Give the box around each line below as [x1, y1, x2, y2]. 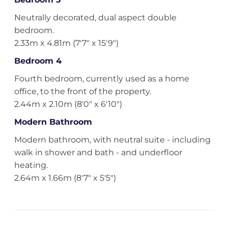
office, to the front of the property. [14, 87, 151, 96]
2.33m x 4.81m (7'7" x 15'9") [14, 38, 119, 48]
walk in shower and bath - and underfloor [14, 148, 182, 157]
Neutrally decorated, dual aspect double [14, 13, 177, 22]
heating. [14, 160, 48, 170]
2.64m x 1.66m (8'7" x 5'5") [14, 173, 116, 183]
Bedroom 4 [14, 56, 62, 66]
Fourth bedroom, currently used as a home [14, 74, 189, 83]
